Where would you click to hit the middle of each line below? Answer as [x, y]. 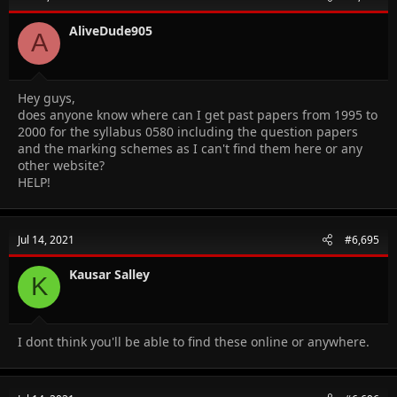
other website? [61, 165]
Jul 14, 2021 [46, 239]
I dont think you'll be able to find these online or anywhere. [194, 341]
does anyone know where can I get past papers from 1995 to [198, 114]
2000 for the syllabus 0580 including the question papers [188, 131]
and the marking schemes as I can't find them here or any [190, 148]
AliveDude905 [111, 30]
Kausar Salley [109, 274]
